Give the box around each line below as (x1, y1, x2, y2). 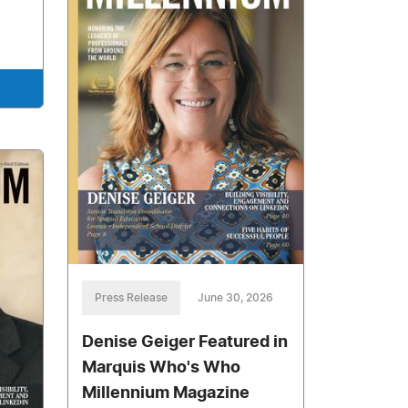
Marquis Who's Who (82, 359, 241, 376)
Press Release (95, 291, 168, 303)
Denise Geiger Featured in (82, 333, 289, 351)
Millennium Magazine (82, 384, 250, 402)
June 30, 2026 (198, 291, 274, 303)
